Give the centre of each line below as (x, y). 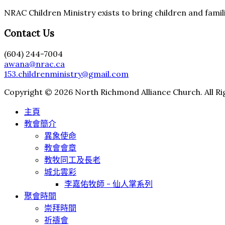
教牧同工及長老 (72, 159)
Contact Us (29, 33)
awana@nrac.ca (34, 64)
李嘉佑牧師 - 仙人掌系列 (108, 184)
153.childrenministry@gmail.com (66, 74)
